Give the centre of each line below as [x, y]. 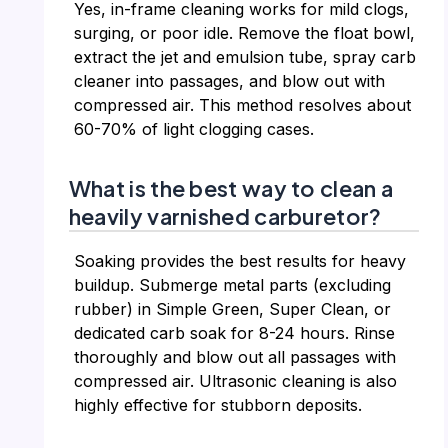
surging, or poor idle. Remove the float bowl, [244, 33]
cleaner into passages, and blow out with [229, 81]
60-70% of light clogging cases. [193, 129]
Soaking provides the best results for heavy [239, 260]
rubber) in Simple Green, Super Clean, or [232, 308]
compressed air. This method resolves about [242, 105]
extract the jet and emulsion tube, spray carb [244, 57]
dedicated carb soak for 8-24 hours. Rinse [234, 332]
